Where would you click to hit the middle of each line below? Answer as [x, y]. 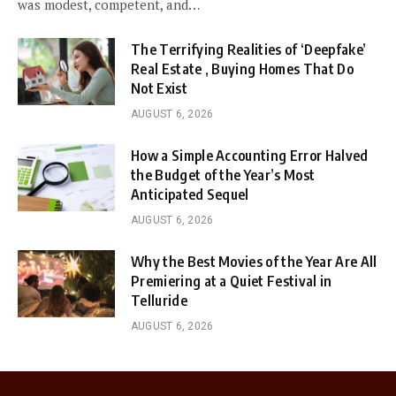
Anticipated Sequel [190, 194]
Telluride [159, 301]
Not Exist [159, 88]
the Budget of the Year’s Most [223, 175]
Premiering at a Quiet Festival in [232, 281]
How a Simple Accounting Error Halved [250, 156]
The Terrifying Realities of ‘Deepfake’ [249, 49]
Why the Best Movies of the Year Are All [254, 262]
